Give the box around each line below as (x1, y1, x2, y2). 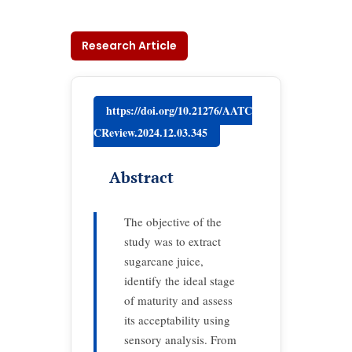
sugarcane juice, (124, 253, 203, 269)
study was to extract (124, 233, 221, 249)
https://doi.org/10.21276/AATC (106, 102, 252, 119)
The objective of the (124, 214, 222, 229)
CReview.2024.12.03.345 (93, 124, 207, 141)
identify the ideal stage (124, 273, 235, 288)
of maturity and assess (124, 292, 233, 308)
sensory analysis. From (124, 332, 236, 347)
